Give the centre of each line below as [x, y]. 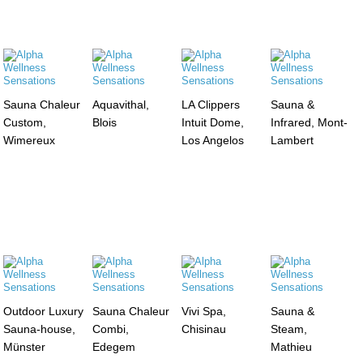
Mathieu [291, 346]
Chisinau [203, 329]
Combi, [111, 329]
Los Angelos [212, 140]
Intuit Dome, [212, 122]
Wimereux [30, 140]
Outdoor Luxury [44, 311]
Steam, [288, 329]
